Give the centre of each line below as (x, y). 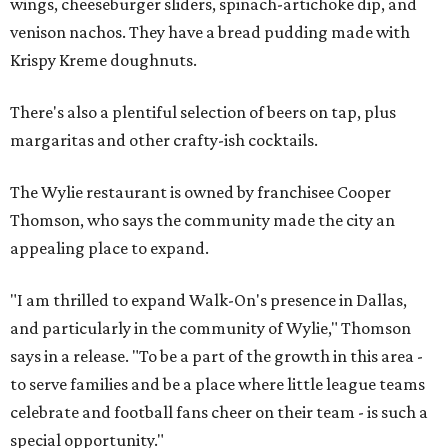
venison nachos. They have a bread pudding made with (210, 32)
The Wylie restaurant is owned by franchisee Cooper (200, 192)
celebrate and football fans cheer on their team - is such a (219, 412)
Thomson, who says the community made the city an (202, 220)
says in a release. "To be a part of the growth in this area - (216, 356)
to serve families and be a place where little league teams (217, 384)
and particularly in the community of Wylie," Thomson (210, 328)
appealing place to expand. (109, 248)
